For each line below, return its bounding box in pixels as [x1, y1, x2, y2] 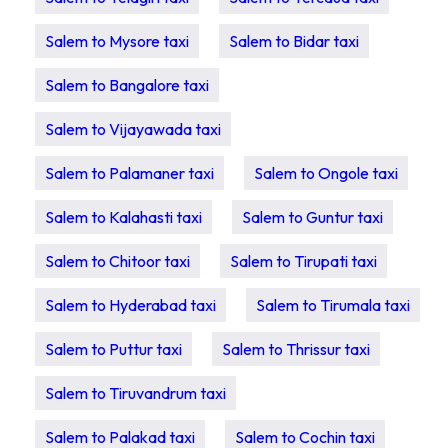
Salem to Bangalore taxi [45, 75, 209, 95]
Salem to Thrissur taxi [222, 339, 370, 359]
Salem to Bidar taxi [229, 31, 359, 51]
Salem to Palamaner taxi [45, 163, 214, 183]
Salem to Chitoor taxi [45, 251, 190, 271]
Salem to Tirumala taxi [256, 295, 410, 315]
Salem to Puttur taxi [45, 339, 182, 359]
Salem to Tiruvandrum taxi [45, 383, 226, 403]
